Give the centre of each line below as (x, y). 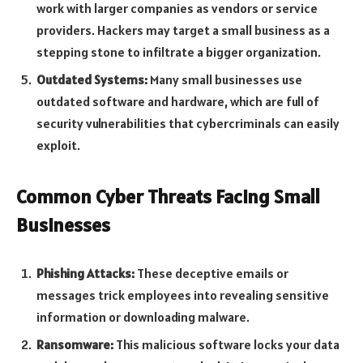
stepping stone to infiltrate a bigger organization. (179, 51)
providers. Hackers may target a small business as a (183, 30)
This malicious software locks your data (226, 344)
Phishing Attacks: (85, 273)
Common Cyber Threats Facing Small (168, 196)
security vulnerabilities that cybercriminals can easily (188, 123)
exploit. (58, 145)
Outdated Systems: (92, 79)
